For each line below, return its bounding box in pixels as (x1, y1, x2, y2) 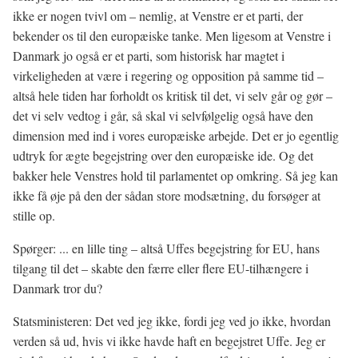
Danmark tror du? (13, 280, 102, 296)
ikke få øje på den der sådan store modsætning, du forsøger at (13, 187, 320, 204)
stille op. (13, 207, 55, 224)
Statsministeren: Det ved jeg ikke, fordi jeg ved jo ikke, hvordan (13, 312, 331, 329)
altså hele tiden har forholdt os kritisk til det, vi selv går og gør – (13, 87, 332, 104)
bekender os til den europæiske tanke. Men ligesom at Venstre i (13, 27, 331, 44)
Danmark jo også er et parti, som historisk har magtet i (13, 47, 284, 64)
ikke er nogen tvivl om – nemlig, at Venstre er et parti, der (13, 7, 303, 24)
